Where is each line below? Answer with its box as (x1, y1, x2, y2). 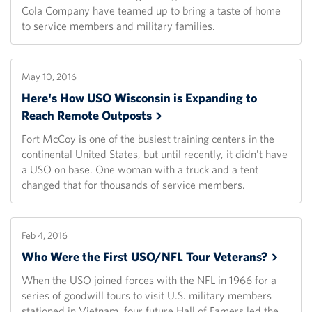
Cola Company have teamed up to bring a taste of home (22, 3, 281, 18)
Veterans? (213, 249, 267, 265)
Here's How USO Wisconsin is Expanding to (22, 90, 257, 107)
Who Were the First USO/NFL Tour (22, 249, 213, 265)
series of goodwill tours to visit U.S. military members (22, 288, 272, 303)
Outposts (102, 107, 152, 124)
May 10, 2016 (22, 70, 77, 84)
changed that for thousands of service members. (22, 178, 245, 192)
